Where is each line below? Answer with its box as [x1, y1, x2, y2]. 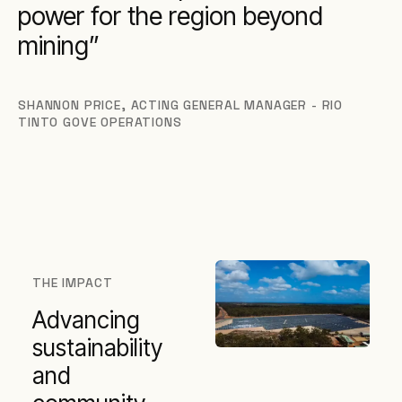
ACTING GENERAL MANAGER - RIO [130, 97, 344, 113]
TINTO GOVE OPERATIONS [18, 114, 182, 130]
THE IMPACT [32, 275, 113, 291]
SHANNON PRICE [18, 97, 121, 113]
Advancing [32, 306, 140, 334]
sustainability [32, 334, 162, 362]
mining [18, 31, 89, 61]
